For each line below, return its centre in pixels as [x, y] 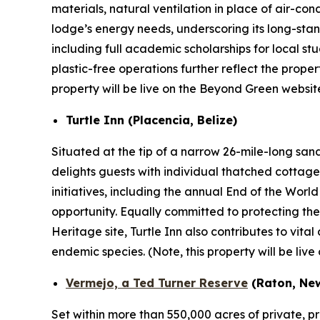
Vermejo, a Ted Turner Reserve [157, 283]
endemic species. [100, 251]
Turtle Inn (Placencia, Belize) [151, 120]
